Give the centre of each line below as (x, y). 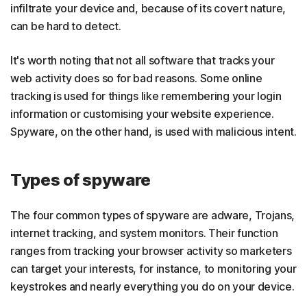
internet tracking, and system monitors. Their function (144, 233)
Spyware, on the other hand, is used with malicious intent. (153, 132)
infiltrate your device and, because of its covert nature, (148, 8)
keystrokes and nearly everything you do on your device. (152, 286)
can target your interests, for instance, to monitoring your (153, 269)
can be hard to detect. (66, 26)
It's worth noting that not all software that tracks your (143, 60)
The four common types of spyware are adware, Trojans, (153, 215)
